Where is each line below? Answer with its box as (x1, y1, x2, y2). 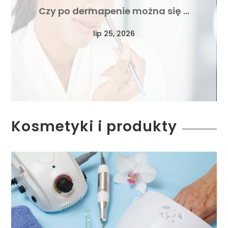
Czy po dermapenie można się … (38, 5, 189, 18)
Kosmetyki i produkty (11, 116, 178, 136)
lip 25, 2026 (93, 28, 135, 39)
